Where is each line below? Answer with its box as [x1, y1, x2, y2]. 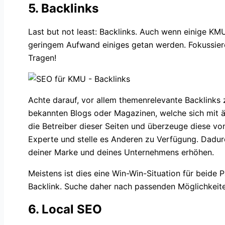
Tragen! [28, 52, 56, 63]
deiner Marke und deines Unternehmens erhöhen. [28, 147, 214, 157]
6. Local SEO [28, 201, 102, 216]
